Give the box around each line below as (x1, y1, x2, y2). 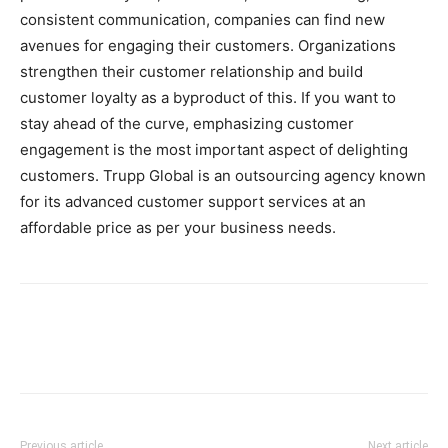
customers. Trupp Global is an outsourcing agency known (20, 165, 426, 185)
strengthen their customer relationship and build (20, 61, 363, 81)
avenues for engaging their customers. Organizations (20, 35, 396, 55)
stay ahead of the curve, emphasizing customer (20, 113, 354, 133)
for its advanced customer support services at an (20, 191, 366, 211)
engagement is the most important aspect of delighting (20, 139, 408, 159)
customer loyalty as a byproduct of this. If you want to (20, 87, 396, 107)
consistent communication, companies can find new (20, 9, 385, 29)
